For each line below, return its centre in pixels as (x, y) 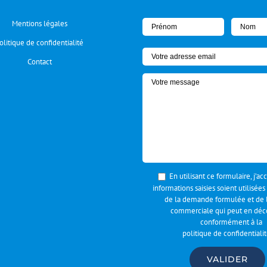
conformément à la (232, 222)
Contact (39, 62)
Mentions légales (39, 24)
